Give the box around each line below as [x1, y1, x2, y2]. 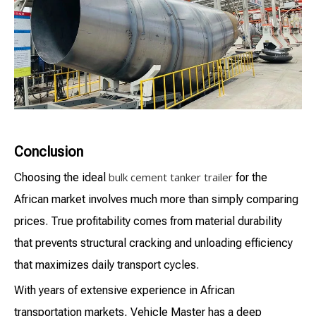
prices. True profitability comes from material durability [14, 214, 282, 229]
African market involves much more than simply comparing [14, 193, 298, 207]
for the [233, 171, 267, 185]
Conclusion [14, 143, 83, 161]
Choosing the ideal [14, 171, 109, 185]
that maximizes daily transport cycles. [14, 258, 199, 272]
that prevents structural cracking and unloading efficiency [14, 236, 293, 250]
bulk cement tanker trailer [109, 170, 233, 185]
